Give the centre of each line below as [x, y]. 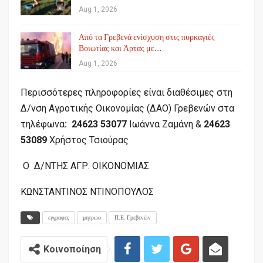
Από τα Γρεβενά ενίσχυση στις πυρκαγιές [147, 37]
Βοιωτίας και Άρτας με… [120, 48]
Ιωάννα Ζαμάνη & [165, 124]
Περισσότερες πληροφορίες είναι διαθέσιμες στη [127, 92]
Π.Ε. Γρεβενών [133, 217]
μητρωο [92, 217]
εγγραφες [59, 217]
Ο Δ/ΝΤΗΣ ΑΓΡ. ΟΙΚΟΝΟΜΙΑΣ [85, 166]
